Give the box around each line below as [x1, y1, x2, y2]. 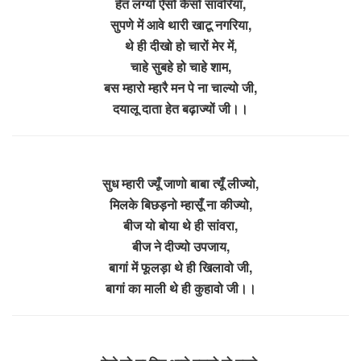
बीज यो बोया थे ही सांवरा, [123, 215, 238, 234]
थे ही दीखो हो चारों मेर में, [124, 35, 237, 55]
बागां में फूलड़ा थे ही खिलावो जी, [109, 257, 252, 276]
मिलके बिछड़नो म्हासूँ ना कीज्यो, [109, 194, 252, 214]
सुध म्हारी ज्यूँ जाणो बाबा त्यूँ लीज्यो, [102, 173, 259, 193]
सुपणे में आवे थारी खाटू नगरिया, [110, 15, 251, 34]
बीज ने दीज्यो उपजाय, [131, 236, 230, 255]
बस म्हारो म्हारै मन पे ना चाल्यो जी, [104, 77, 257, 97]
